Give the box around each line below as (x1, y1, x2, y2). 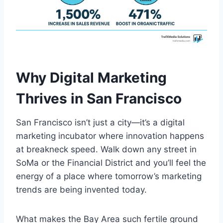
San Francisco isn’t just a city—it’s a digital (16, 117, 185, 127)
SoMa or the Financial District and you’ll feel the (16, 157, 206, 168)
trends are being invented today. (16, 184, 147, 195)
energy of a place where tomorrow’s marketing (16, 171, 202, 181)
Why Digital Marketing (16, 69, 167, 86)
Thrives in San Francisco (16, 90, 182, 107)
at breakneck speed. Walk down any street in (16, 144, 197, 154)
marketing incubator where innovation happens (16, 130, 204, 141)
